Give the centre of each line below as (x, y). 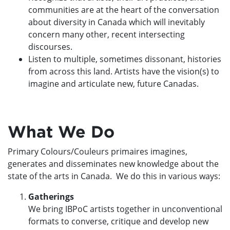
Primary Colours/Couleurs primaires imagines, (98, 151)
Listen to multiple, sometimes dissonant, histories (125, 59)
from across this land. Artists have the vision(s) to (124, 71)
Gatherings (51, 196)
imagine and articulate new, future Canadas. (113, 83)
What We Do (61, 131)
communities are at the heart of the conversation (124, 9)
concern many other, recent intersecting (107, 34)
